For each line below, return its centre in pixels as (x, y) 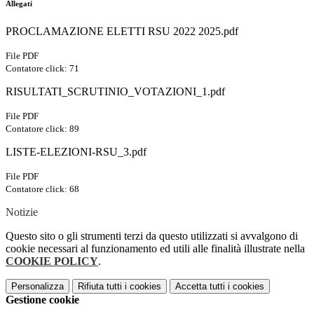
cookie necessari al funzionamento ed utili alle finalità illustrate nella (155, 249)
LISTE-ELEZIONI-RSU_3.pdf (76, 152)
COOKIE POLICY (52, 261)
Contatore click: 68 (42, 189)
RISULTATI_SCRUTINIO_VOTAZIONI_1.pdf (115, 92)
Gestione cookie (42, 300)
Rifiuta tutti (100, 287)
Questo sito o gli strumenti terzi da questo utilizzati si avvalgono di (152, 236)
